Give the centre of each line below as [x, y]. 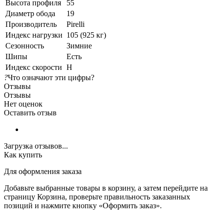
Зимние [79, 45]
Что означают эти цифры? [51, 77]
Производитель [31, 24]
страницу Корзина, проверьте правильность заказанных [97, 197]
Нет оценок [23, 104]
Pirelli [76, 24]
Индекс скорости [34, 67]
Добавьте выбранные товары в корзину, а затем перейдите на [106, 188]
